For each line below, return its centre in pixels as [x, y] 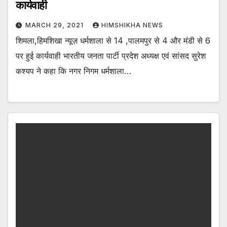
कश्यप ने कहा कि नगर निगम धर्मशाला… [73, 71]
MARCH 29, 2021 [55, 25]
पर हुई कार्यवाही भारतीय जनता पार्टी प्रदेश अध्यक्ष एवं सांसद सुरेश [111, 56]
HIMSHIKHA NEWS [132, 25]
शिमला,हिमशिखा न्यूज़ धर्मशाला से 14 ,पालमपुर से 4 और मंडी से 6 [113, 41]
